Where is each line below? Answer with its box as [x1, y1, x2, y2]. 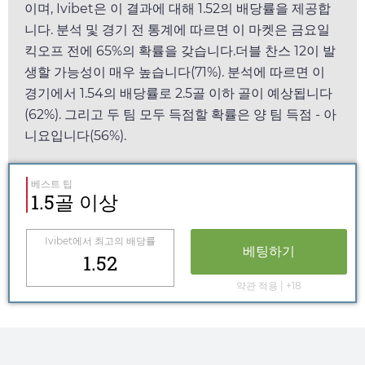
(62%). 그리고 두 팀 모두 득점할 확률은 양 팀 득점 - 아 [24, 106, 336, 122]
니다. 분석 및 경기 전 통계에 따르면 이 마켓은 [24, 21, 291, 37]
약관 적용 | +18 [236, 279, 301, 292]
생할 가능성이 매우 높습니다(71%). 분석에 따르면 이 [24, 64, 325, 80]
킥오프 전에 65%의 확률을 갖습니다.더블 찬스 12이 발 [24, 42, 336, 59]
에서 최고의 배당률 [72, 234, 156, 247]
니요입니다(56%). [24, 127, 126, 143]
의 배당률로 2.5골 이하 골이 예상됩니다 [103, 85, 332, 101]
